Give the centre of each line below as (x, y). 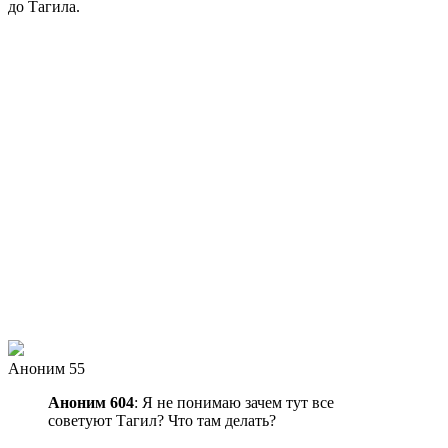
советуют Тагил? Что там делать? (162, 420)
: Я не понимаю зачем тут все (234, 402)
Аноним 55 (46, 368)
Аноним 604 (91, 402)
